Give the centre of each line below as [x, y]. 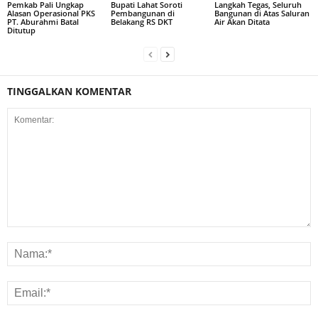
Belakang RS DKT [141, 21]
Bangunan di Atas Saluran [262, 13]
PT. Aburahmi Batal [43, 21]
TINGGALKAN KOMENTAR [69, 91]
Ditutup [21, 30]
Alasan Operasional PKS [51, 13]
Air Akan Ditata [242, 21]
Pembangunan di [142, 13]
